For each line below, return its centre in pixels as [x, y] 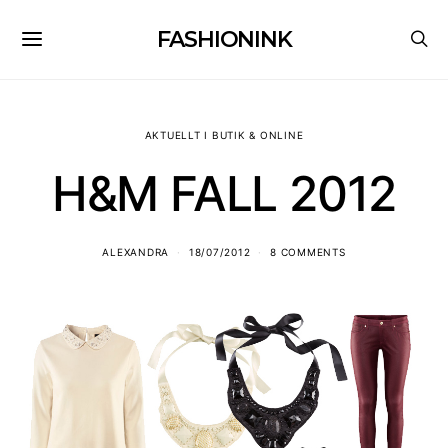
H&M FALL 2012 [224, 193]
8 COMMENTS [308, 252]
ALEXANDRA [136, 252]
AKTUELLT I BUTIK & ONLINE [224, 135]
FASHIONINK [224, 39]
